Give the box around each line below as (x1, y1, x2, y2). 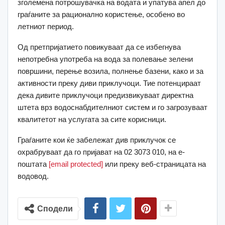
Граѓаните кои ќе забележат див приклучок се (18, 136, 176, 145)
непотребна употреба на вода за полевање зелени (18, 55, 193, 64)
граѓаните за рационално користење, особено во (18, 10, 185, 19)
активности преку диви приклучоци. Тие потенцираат (18, 79, 201, 88)
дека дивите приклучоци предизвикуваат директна (18, 91, 193, 100)
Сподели (37, 204, 73, 213)
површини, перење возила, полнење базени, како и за (18, 67, 203, 76)
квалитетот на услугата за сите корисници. (18, 115, 166, 124)
